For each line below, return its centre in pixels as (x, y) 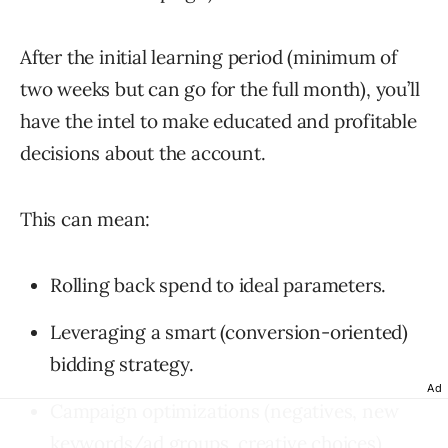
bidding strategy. (122, 363)
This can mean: (85, 218)
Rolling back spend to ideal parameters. (218, 284)
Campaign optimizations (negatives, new (224, 410)
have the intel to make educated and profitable (218, 120)
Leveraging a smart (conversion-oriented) (229, 331)
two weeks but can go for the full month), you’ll (220, 88)
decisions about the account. (143, 152)
